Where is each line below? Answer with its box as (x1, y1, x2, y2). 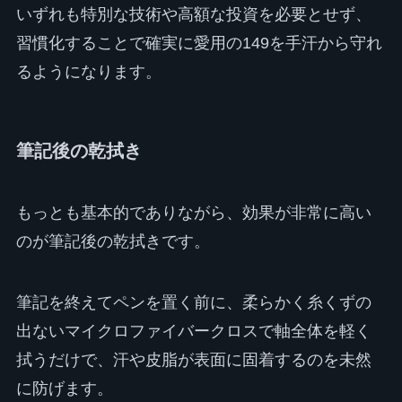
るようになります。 (15, 62, 162, 81)
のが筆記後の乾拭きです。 (15, 232, 210, 251)
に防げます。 (15, 380, 113, 398)
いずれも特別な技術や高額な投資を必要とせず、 (15, 4, 371, 23)
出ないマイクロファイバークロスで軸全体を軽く (15, 322, 371, 341)
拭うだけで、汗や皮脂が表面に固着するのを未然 (15, 351, 371, 370)
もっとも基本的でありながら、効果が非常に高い (15, 204, 371, 223)
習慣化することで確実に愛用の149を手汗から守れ (15, 33, 382, 52)
